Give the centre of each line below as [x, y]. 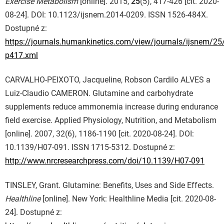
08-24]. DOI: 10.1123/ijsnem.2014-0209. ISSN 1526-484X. [106, 15]
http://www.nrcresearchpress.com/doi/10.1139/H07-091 [105, 161]
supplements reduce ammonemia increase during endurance [111, 107]
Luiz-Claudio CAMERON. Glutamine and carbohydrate [99, 93]
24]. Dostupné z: [33, 212]
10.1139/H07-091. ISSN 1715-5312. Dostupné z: [90, 147]
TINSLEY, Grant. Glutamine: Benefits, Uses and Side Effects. [109, 185]
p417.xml [21, 55]
